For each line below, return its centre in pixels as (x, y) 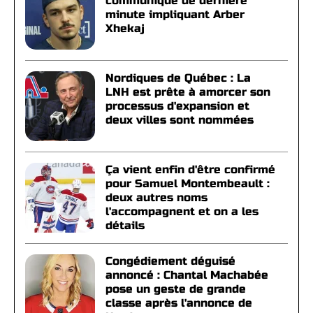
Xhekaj (125, 28)
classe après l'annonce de (179, 303)
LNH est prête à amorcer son (188, 92)
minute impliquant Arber (175, 14)
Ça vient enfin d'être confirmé (190, 169)
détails (125, 225)
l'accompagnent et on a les (182, 211)
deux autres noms (156, 197)
